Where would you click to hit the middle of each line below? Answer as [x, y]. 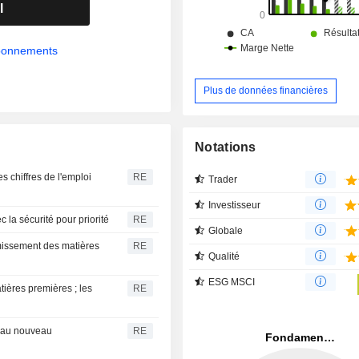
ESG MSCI [232, 282]
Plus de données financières [266, 90]
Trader [223, 179]
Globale [226, 230]
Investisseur [235, 205]
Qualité [224, 256]
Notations [226, 147]
